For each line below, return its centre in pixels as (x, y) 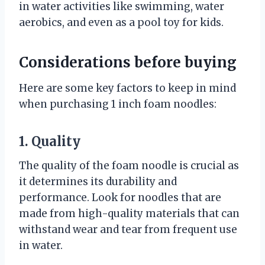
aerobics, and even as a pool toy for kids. (121, 22)
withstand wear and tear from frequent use (128, 229)
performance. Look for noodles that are (120, 197)
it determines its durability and (98, 181)
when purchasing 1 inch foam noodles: (118, 104)
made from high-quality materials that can (129, 213)
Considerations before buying (128, 62)
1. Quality (50, 141)
